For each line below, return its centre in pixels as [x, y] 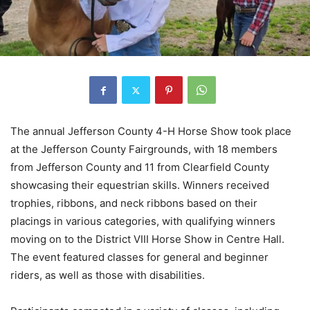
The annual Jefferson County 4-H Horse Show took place [151, 131]
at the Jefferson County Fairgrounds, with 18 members [144, 149]
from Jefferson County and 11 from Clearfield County [140, 167]
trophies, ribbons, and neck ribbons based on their [134, 203]
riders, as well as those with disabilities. [108, 275]
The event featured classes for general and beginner [139, 257]
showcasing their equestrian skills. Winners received [140, 185]
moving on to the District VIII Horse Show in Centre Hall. [147, 239]
